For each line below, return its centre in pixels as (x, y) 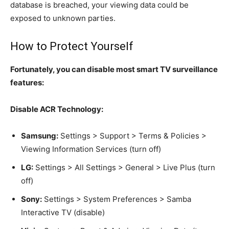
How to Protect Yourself (72, 46)
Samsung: (40, 135)
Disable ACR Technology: (57, 109)
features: (27, 82)
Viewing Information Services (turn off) (91, 149)
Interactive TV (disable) (63, 212)
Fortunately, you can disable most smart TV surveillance (114, 69)
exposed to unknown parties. (63, 18)
